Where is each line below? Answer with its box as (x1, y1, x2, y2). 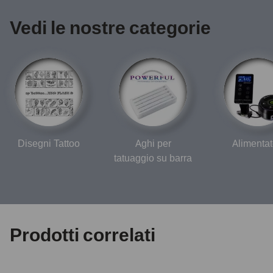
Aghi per (135, 137, 171, 149)
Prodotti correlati (10, 224, 155, 246)
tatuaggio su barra (114, 152, 193, 164)
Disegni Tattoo (18, 137, 80, 149)
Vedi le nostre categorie (10, 16, 211, 38)
